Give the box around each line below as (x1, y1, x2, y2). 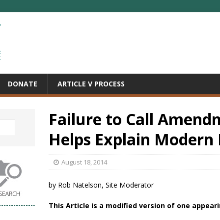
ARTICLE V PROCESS (57, 79, 125, 88)
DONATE (8, 79, 37, 88)
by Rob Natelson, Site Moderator (49, 180, 154, 190)
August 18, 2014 (61, 158, 108, 166)
